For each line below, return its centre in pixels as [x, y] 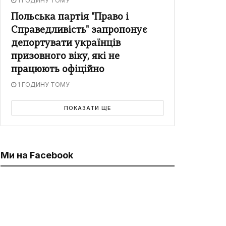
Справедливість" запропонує [79, 31]
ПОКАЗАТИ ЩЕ [88, 108]
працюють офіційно [58, 70]
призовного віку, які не [65, 57]
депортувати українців [66, 44]
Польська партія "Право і [70, 18]
